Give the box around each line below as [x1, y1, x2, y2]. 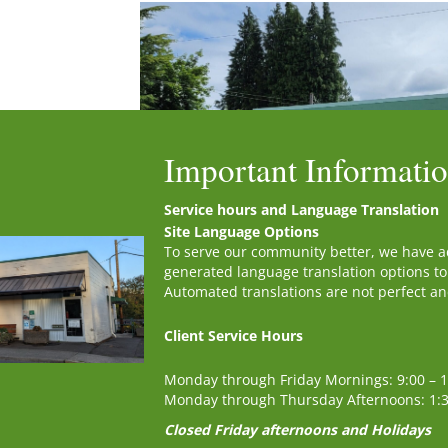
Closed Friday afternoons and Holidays [164, 420, 431, 439]
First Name [64, 359, 137, 374]
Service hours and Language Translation [164, 200, 439, 219]
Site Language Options [164, 222, 319, 241]
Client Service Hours [164, 326, 303, 345]
